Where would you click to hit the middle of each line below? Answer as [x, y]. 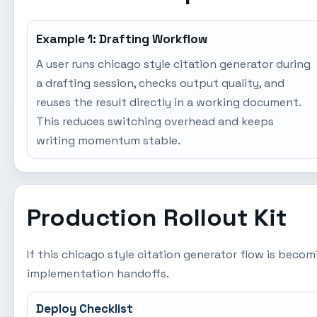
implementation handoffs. [98, 273]
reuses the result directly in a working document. [169, 102]
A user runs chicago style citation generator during [174, 64]
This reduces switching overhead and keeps [155, 121]
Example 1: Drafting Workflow [122, 39]
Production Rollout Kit [157, 218]
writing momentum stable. [109, 140]
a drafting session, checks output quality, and [161, 83]
